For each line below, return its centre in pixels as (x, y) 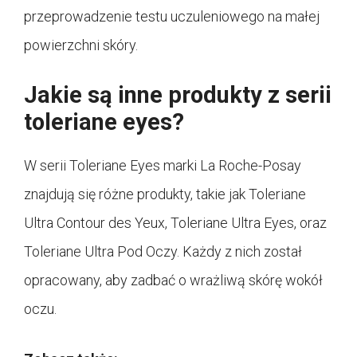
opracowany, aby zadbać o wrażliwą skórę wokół (173, 280)
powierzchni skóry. (81, 45)
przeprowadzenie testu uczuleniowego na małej (172, 16)
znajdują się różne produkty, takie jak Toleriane (165, 194)
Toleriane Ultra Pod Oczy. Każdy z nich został (163, 251)
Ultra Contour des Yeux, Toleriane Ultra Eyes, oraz (175, 222)
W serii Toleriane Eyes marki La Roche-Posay (163, 165)
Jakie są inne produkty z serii (178, 94)
